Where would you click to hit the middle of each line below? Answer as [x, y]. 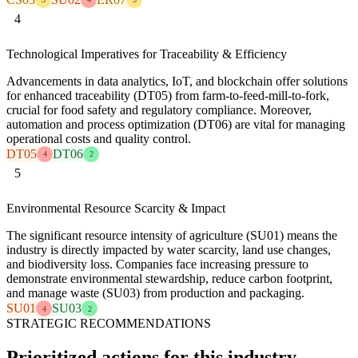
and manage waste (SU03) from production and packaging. [155, 293]
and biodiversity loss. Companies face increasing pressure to [157, 265]
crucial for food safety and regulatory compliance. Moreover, [159, 109]
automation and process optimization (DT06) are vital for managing [176, 124]
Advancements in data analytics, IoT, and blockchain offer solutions [177, 81]
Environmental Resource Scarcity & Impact [116, 209]
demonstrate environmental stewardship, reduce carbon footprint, [169, 279]
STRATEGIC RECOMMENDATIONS [109, 324]
